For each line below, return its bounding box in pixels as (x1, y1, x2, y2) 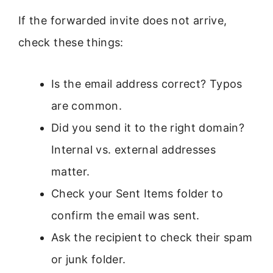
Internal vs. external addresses (51, 143, 216, 157)
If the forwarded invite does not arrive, (18, 14, 227, 27)
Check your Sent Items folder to (51, 187, 224, 200)
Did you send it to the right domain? (51, 121, 244, 135)
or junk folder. (51, 253, 126, 266)
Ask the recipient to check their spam (51, 231, 253, 244)
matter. (51, 165, 90, 179)
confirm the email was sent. (51, 209, 200, 222)
